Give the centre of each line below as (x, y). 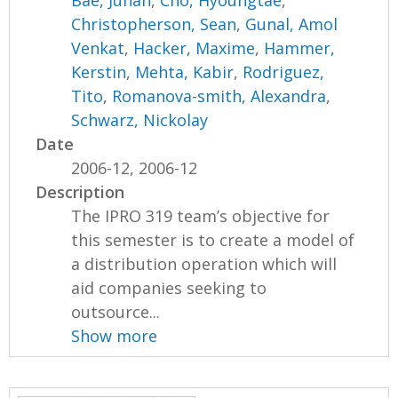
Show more (115, 336)
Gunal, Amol (292, 24)
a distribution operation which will (204, 264)
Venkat (98, 48)
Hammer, (300, 48)
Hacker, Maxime (195, 48)
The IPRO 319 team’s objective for (201, 216)
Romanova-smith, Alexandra (219, 96)
